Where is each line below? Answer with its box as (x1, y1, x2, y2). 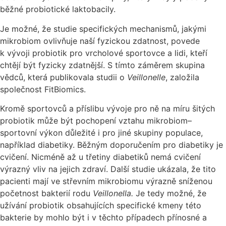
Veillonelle (127, 72, 165, 82)
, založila (165, 72, 199, 82)
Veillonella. (93, 188, 133, 198)
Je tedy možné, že (133, 188, 206, 198)
